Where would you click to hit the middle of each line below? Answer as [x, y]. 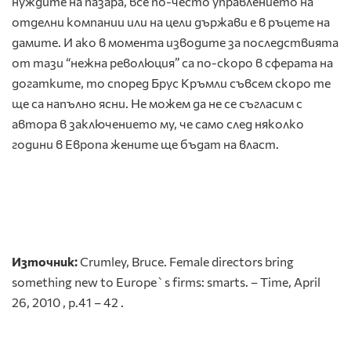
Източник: [45, 262]
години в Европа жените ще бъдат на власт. [145, 144]
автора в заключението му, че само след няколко [158, 124]
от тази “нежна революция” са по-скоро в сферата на [172, 63]
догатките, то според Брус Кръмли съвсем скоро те [171, 83]
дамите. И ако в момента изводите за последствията [175, 42]
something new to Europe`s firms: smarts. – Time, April [166, 282]
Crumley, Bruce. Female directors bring [186, 262]
